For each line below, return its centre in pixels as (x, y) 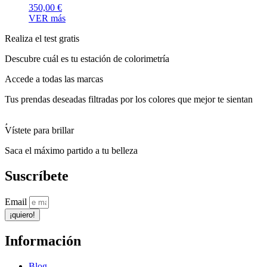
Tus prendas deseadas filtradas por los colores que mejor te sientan (129, 100)
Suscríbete (37, 176)
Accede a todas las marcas (54, 79)
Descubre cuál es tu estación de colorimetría (87, 59)
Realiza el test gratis (42, 39)
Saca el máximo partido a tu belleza (71, 151)
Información (43, 241)
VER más (47, 18)
